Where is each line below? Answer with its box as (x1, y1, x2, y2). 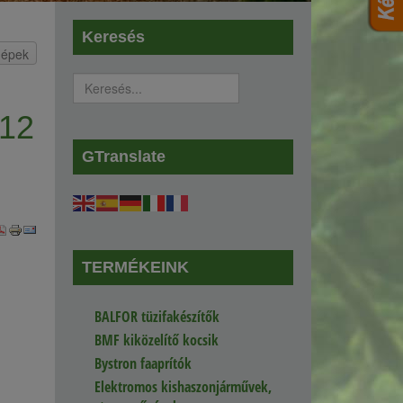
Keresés (82, 28, 145, 46)
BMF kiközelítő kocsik (94, 330, 219, 351)
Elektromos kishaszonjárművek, (94, 377, 272, 398)
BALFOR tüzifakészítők (94, 307, 219, 327)
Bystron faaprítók (94, 354, 192, 374)
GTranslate (82, 148, 166, 166)
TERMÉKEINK (82, 258, 189, 277)
